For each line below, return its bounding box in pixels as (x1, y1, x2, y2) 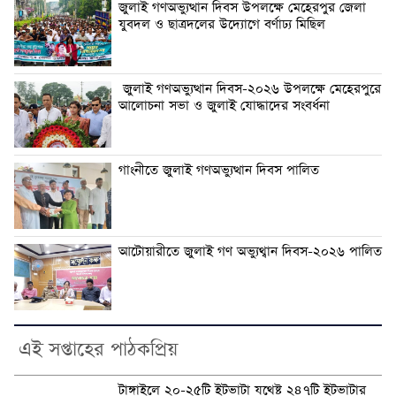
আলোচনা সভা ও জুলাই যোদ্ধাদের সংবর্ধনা (118, 97, 330, 116)
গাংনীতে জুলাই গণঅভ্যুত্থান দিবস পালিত (118, 162, 319, 180)
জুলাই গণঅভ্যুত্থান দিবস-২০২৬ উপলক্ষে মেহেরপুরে (118, 80, 381, 99)
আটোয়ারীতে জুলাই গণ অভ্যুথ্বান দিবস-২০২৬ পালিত (118, 243, 382, 262)
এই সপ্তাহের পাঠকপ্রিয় (19, 337, 178, 364)
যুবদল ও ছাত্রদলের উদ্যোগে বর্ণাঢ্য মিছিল (118, 16, 325, 34)
